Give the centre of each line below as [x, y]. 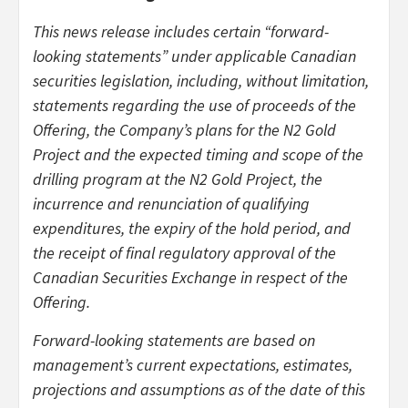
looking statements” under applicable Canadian [194, 56]
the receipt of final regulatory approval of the [184, 252]
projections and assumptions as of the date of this [199, 389]
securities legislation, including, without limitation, [201, 80]
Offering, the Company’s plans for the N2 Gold [184, 129]
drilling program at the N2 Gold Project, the [178, 178]
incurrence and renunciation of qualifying [171, 203]
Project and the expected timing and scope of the [198, 154]
